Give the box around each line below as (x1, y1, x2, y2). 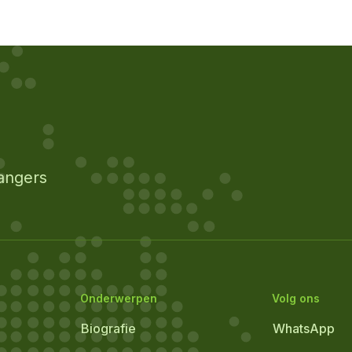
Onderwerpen (80, 291, 158, 305)
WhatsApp (272, 321, 335, 336)
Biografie (81, 321, 137, 336)
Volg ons (271, 291, 320, 305)
